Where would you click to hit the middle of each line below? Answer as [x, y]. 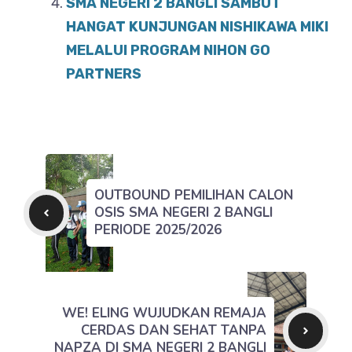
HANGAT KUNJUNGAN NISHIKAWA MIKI [197, 27]
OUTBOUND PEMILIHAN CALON [194, 195]
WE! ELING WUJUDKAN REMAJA [164, 313]
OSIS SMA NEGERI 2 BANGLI [184, 213]
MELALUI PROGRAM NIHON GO [168, 50]
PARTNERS [104, 74]
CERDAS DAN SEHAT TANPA [173, 330]
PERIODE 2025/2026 [158, 230]
